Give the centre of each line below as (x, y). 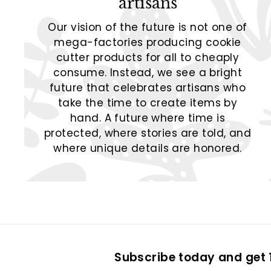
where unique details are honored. (148, 148)
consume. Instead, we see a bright (148, 72)
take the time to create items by (148, 103)
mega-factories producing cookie (148, 42)
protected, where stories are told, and (148, 133)
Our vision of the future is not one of (148, 27)
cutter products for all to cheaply (148, 57)
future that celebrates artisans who (148, 87)
